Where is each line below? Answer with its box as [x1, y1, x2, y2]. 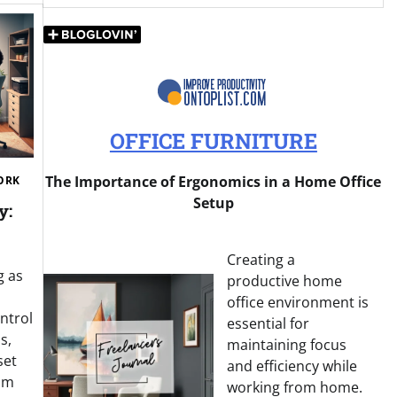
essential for [227, 314, 310, 334]
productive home [227, 271, 343, 292]
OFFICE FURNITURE [109, 127, 317, 156]
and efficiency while [227, 356, 358, 377]
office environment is [227, 292, 370, 313]
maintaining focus [227, 335, 347, 355]
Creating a [227, 250, 296, 270]
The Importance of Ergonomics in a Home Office [45, 172, 382, 192]
